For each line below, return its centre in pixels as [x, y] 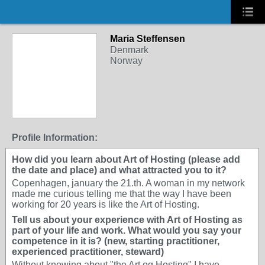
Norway [126, 61]
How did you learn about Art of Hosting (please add [126, 159]
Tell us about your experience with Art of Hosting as [127, 220]
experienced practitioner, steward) [88, 252]
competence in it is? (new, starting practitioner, [116, 241]
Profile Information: [55, 138]
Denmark [129, 50]
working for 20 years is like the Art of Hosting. [106, 204]
